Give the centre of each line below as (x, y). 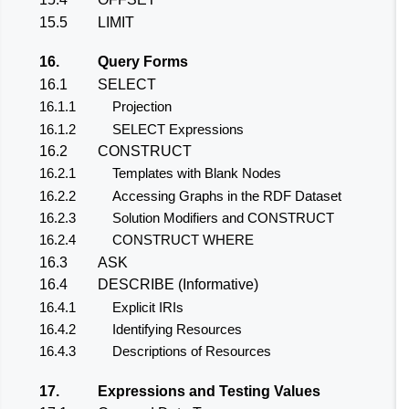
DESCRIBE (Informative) (178, 285)
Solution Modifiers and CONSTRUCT (223, 218)
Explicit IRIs (148, 307)
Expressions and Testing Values (209, 392)
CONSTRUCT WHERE (183, 240)
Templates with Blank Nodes (197, 173)
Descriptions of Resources (192, 351)
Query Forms (143, 62)
